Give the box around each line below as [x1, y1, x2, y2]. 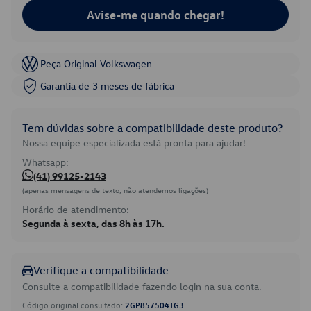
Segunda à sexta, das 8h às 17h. [22, 217, 165, 230]
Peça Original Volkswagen [40, 57, 152, 70]
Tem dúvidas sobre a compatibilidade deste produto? [22, 121, 283, 135]
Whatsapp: [22, 155, 69, 169]
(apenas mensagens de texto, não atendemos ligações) [22, 185, 208, 195]
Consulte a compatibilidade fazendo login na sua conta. [22, 280, 262, 293]
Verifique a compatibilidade [33, 263, 169, 277]
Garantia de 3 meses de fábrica [40, 79, 174, 92]
